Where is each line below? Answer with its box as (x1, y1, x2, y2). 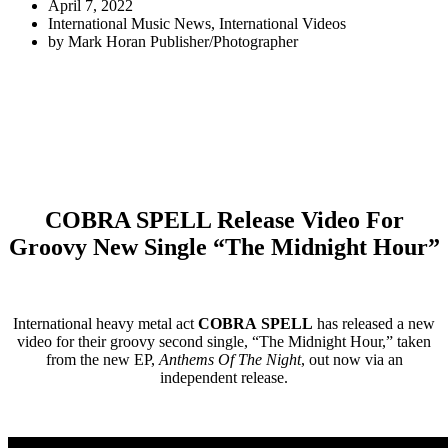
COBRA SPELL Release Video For (44, 206, 404, 233)
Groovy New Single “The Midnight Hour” (8, 233, 440, 260)
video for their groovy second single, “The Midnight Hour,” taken (17, 332, 431, 350)
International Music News (48, 14, 211, 32)
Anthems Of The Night (158, 350, 301, 368)
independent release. (160, 368, 288, 386)
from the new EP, (45, 350, 159, 368)
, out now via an (300, 350, 403, 368)
